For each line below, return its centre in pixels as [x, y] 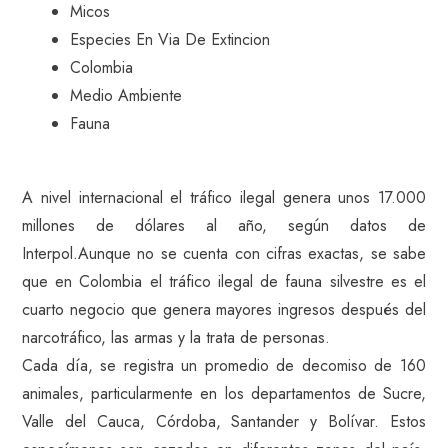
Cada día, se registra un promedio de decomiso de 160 [224, 365]
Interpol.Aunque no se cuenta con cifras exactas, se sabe [224, 253]
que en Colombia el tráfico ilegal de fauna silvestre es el [224, 281]
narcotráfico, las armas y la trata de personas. [176, 337]
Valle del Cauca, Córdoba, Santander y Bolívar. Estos [224, 421]
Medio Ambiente [126, 95]
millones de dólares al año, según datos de [224, 225]
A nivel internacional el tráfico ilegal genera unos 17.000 [224, 197]
